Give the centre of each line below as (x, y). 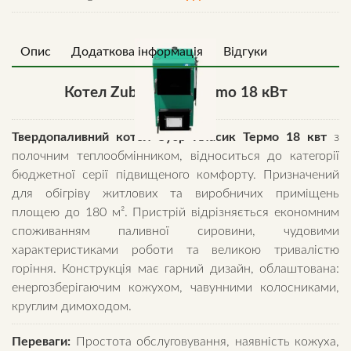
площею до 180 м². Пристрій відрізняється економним (175, 212)
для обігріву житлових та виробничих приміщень (175, 193)
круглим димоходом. (72, 306)
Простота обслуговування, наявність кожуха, (205, 341)
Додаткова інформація (137, 52)
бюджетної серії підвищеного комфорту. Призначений (175, 174)
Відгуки (245, 52)
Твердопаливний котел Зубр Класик (124, 137)
